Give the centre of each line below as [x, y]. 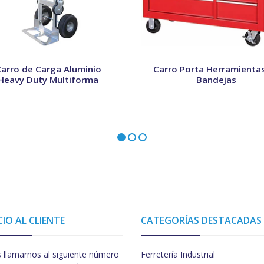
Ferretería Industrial [178, 255]
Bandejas [216, 80]
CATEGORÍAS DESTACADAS [201, 221]
